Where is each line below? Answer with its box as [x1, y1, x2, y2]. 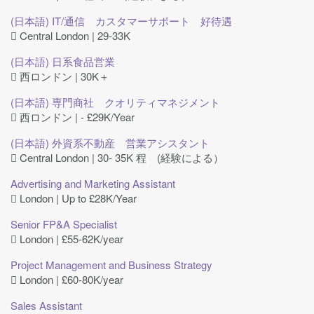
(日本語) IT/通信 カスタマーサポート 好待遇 [11, 13, 232, 28]
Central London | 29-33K [17, 28, 130, 43]
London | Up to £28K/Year [17, 191, 137, 205]
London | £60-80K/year [17, 272, 123, 287]
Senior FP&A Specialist [11, 217, 117, 231]
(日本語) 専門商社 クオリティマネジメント [11, 95, 220, 109]
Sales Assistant [11, 298, 82, 313]
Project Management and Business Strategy [11, 257, 212, 272]
